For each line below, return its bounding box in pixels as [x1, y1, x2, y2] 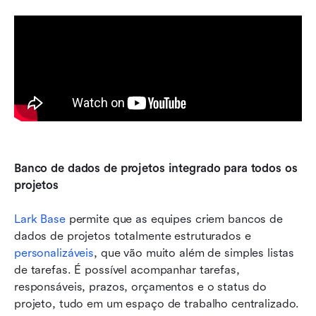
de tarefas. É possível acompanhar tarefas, [14, 262, 240, 276]
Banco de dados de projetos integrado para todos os [14, 161, 298, 175]
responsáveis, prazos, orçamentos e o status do [14, 279, 267, 293]
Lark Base [14, 212, 66, 226]
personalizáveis [14, 245, 95, 260]
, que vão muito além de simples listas [94, 245, 295, 260]
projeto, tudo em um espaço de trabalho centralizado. [14, 296, 300, 310]
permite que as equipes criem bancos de [65, 212, 283, 226]
